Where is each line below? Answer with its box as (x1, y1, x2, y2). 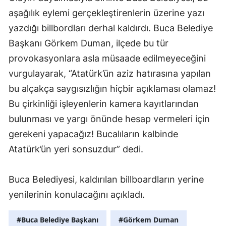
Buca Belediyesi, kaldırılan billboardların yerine (9, 174, 204, 185)
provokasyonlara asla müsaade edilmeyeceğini (9, 52, 206, 64)
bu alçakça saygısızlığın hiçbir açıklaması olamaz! (9, 83, 216, 94)
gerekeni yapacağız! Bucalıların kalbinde (9, 128, 178, 139)
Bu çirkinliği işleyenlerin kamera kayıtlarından (9, 98, 199, 109)
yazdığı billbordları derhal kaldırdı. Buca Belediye (9, 22, 213, 33)
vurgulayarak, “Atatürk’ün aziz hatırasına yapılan (9, 68, 211, 79)
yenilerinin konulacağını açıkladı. (9, 189, 145, 200)
